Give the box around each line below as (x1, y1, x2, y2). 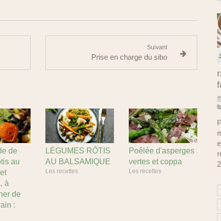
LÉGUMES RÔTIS (45, 146, 110, 155)
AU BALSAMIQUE (45, 157, 110, 166)
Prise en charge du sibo (91, 53, 168, 61)
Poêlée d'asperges (129, 146, 194, 155)
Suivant (147, 44, 168, 51)
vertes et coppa (129, 157, 182, 166)
